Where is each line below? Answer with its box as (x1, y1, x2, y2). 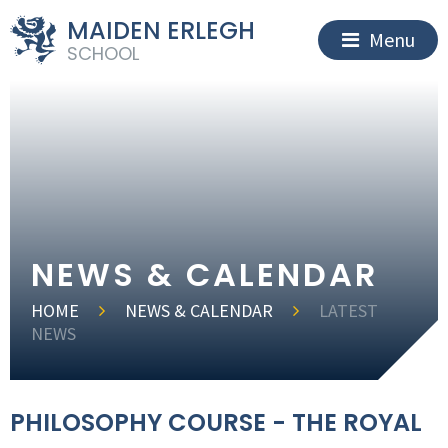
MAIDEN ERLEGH (66, 13, 255, 47)
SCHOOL (66, 40, 139, 66)
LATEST (319, 299, 379, 322)
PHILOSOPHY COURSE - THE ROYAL (10, 406, 422, 439)
